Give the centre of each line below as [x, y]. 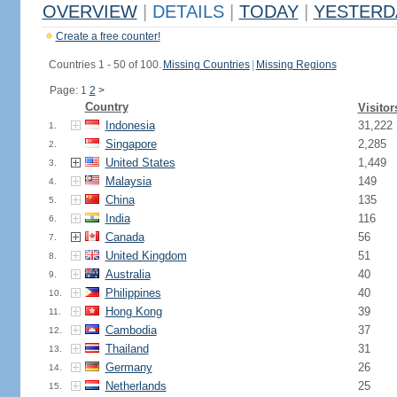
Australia [128, 274]
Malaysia [128, 181]
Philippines [133, 293]
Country [106, 107]
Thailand [127, 349]
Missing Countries [206, 65]
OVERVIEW [90, 12]
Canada [125, 237]
